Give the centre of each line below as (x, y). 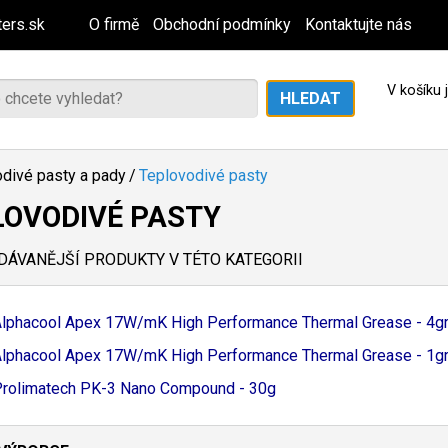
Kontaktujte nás (358, 24)
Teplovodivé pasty (203, 175)
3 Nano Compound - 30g (191, 388)
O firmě (114, 24)
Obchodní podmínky (222, 24)
